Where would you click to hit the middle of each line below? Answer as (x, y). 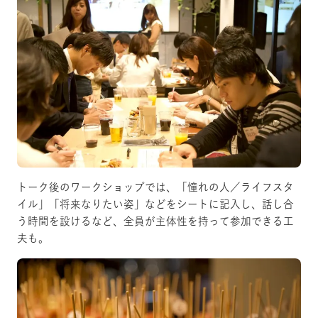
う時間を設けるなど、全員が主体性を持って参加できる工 (155, 221)
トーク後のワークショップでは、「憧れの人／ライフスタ (155, 187)
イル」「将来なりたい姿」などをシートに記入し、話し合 (155, 204)
